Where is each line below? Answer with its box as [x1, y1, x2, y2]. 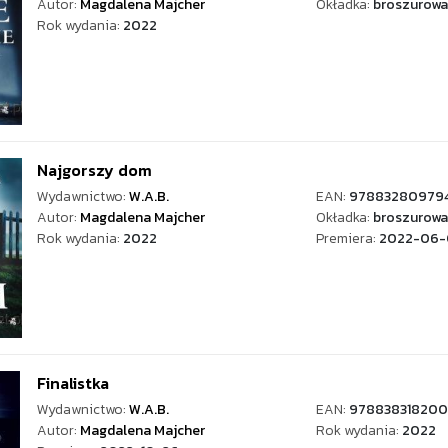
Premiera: [315, 228, 379, 249]
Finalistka [37, 371, 109, 395]
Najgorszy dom [37, 158, 152, 182]
